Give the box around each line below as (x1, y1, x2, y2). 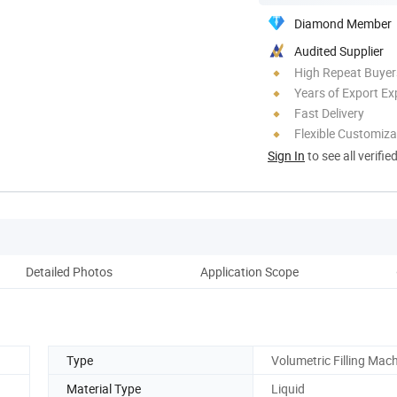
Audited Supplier (294, 42, 384, 59)
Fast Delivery (294, 104, 364, 121)
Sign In (268, 146, 305, 164)
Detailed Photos (26, 262, 113, 280)
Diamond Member (294, 14, 392, 32)
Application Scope (199, 262, 299, 280)
